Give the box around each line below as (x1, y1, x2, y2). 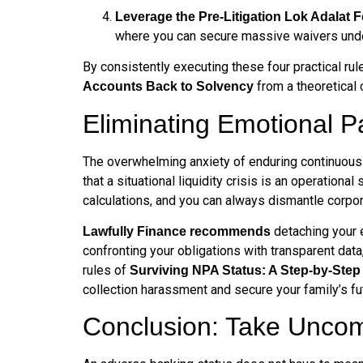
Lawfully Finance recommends (83, 224, 271, 239)
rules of (83, 263, 130, 279)
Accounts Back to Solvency (83, 79, 254, 94)
